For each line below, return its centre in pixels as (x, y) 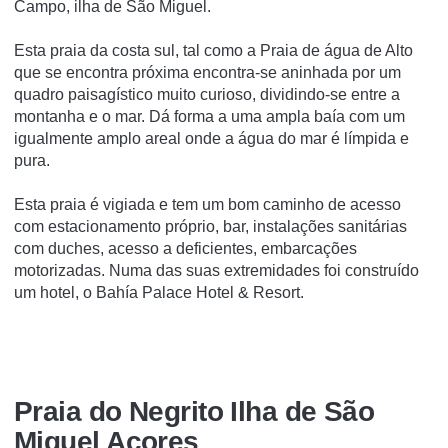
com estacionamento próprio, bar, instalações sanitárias (210, 227)
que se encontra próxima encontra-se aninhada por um (207, 73)
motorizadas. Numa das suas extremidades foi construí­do (216, 271)
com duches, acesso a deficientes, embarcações (185, 249)
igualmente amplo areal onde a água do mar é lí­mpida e (211, 139)
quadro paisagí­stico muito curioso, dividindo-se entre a (207, 95)
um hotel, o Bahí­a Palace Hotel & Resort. (159, 293)
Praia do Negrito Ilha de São (194, 411)
